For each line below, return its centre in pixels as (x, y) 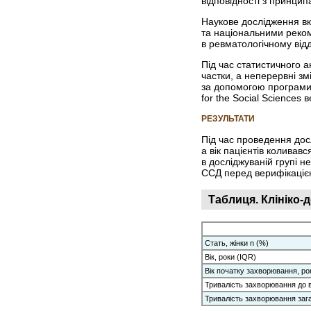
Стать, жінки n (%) (237, 243)
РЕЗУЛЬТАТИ (228, 119)
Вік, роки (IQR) (230, 257)
